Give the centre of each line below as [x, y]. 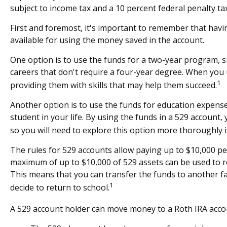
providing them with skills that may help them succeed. [113, 85]
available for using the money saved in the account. [107, 40]
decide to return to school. [60, 188]
